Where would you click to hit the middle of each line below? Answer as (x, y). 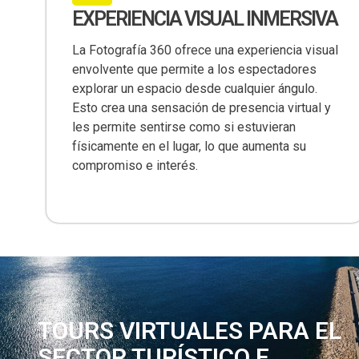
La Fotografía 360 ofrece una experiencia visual (205, 50)
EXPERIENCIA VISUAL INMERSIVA (205, 18)
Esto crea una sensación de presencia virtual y (202, 108)
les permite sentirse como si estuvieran (184, 127)
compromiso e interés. (135, 166)
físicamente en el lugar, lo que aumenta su (189, 147)
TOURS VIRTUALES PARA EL (190, 331)
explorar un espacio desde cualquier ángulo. (195, 89)
